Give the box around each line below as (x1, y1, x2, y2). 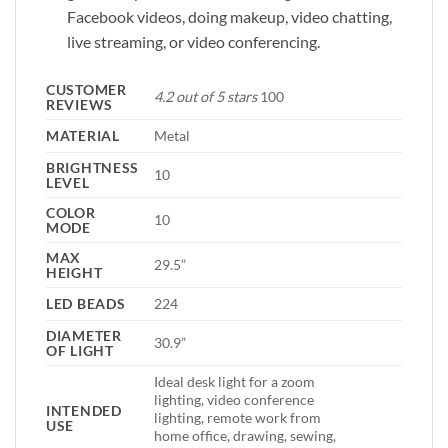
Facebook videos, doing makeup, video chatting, (66, 7, 392, 27)
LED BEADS (46, 295, 126, 313)
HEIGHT (46, 264, 103, 282)
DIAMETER (46, 327, 122, 345)
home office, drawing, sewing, (154, 427, 337, 445)
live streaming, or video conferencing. (66, 32, 320, 52)
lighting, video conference (154, 391, 315, 409)
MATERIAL (46, 127, 120, 145)
